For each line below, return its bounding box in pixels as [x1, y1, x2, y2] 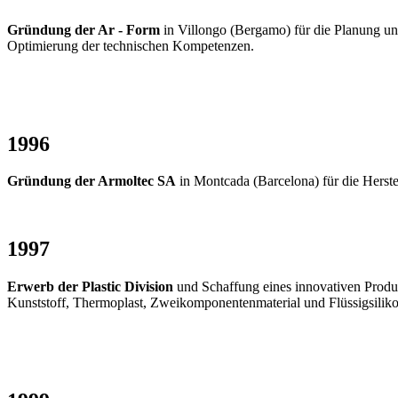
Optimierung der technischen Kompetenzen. [7, 37, 254, 53]
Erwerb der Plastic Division [7, 279, 173, 295]
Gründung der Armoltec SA [7, 173, 176, 189]
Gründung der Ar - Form [7, 21, 160, 37]
